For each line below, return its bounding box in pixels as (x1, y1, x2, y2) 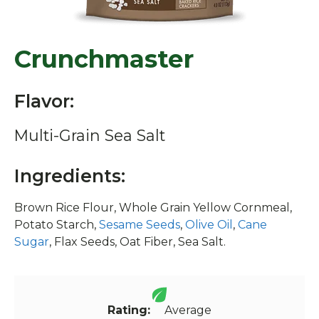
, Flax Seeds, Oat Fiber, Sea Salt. (49, 234, 226, 249)
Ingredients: (14, 164, 125, 187)
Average (150, 303, 211, 317)
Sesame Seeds (99, 217, 180, 231)
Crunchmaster (14, 43, 194, 74)
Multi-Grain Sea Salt (14, 125, 165, 145)
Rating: (108, 303, 150, 317)
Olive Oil (185, 217, 233, 231)
